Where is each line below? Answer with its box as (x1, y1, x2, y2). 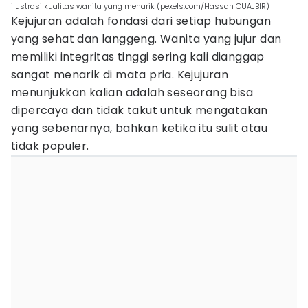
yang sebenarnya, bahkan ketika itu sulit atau (11, 120, 267, 136)
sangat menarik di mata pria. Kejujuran (11, 67, 229, 82)
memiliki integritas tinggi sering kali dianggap (11, 49, 265, 65)
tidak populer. (11, 138, 89, 154)
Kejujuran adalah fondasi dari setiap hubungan (11, 13, 271, 29)
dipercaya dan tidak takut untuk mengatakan (11, 102, 268, 118)
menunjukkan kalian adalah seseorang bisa (11, 85, 253, 100)
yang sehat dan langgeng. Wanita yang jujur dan (11, 31, 282, 47)
